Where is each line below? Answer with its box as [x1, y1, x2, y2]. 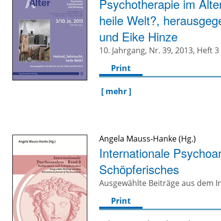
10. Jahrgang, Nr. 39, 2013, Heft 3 [99, 45, 220, 56]
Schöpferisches [99, 160, 180, 178]
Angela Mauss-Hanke [99, 133, 177, 145]
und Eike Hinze [99, 28, 178, 45]
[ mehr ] [101, 86, 132, 97]
